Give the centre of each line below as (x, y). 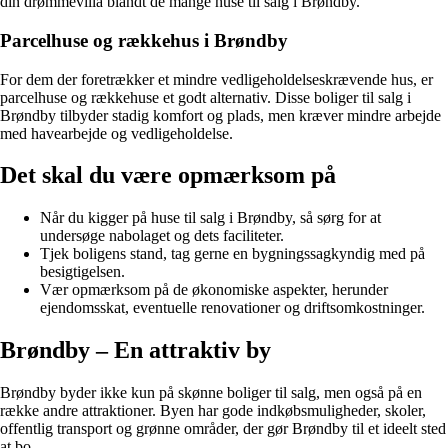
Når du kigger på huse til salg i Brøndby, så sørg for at (210, 218)
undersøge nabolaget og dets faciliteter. (162, 236)
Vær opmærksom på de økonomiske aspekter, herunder (214, 290)
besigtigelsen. (82, 272)
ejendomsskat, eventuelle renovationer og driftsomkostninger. (232, 308)
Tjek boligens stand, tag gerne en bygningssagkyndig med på (232, 254)
